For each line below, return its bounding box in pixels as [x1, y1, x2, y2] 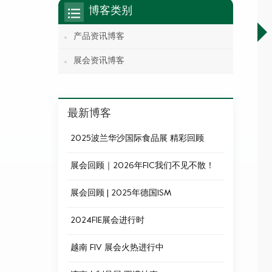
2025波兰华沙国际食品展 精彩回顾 [70, 134, 204, 143]
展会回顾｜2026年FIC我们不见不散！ [70, 161, 214, 170]
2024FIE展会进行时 [70, 216, 144, 225]
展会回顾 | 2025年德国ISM [70, 189, 171, 197]
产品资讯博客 [73, 32, 124, 41]
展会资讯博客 [73, 56, 124, 65]
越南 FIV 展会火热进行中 [70, 243, 164, 252]
